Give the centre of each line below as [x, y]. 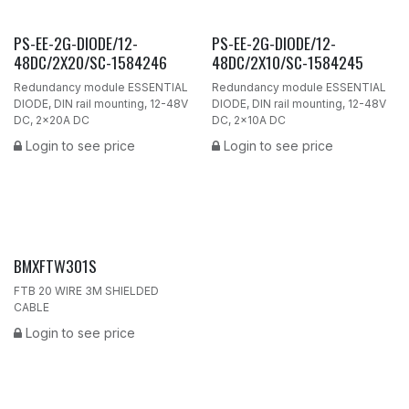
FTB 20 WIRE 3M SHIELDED [86, 291]
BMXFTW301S [55, 266]
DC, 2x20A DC [52, 120]
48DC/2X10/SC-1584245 [287, 62]
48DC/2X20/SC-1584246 [90, 62]
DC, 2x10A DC [248, 120]
